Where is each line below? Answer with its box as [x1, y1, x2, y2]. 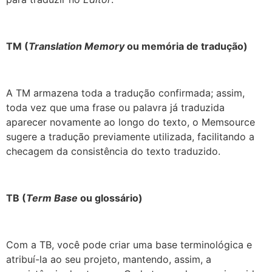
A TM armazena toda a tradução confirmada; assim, [6, 86, 245, 99]
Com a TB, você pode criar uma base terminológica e [6, 238, 252, 251]
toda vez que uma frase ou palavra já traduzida [6, 101, 225, 114]
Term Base [26, 191, 78, 204]
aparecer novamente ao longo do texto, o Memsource [6, 115, 255, 128]
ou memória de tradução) [124, 40, 248, 53]
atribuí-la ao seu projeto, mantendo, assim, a [6, 253, 211, 265]
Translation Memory [29, 40, 124, 53]
